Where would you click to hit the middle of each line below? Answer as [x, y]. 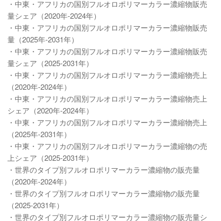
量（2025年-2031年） [43, 39]
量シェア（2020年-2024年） [54, 16]
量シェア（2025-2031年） [50, 63]
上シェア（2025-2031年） [50, 158]
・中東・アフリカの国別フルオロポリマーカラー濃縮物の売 [107, 146]
